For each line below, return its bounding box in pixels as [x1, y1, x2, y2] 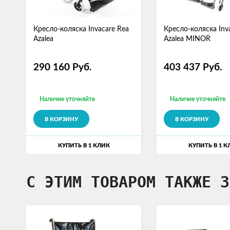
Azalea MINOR [164, 35, 211, 43]
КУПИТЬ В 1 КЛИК [57, 143, 110, 148]
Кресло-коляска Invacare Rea [33, 26, 129, 33]
